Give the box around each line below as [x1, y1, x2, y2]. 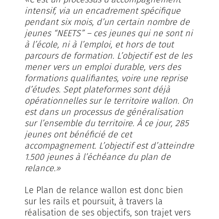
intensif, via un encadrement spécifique [24, 5, 180, 16]
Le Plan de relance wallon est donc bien [24, 185, 183, 196]
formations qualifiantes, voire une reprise [24, 73, 188, 84]
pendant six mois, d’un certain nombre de [24, 17, 190, 27]
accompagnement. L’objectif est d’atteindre [24, 140, 194, 151]
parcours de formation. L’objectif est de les [24, 50, 192, 61]
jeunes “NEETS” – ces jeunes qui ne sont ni [24, 28, 193, 39]
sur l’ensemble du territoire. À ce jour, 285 [24, 118, 189, 129]
